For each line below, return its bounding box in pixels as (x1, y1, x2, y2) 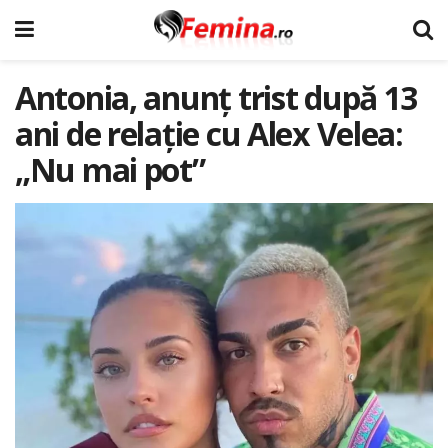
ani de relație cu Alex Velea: (15, 112, 403, 155)
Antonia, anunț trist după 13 (15, 76, 418, 119)
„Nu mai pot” (15, 148, 205, 191)
